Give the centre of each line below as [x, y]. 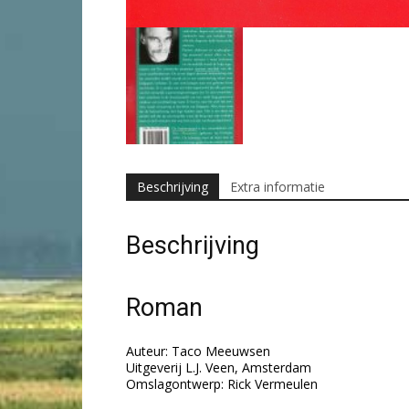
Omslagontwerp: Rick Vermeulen [222, 384]
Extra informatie [278, 187]
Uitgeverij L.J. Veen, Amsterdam [219, 368]
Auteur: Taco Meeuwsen [198, 351]
